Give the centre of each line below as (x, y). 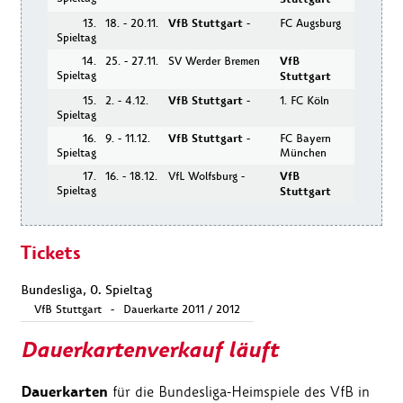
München (304, 152)
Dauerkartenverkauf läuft (150, 351)
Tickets (51, 254)
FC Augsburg (311, 23)
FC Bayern (306, 138)
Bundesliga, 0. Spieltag (86, 290)
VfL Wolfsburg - (207, 176)
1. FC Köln (305, 100)
